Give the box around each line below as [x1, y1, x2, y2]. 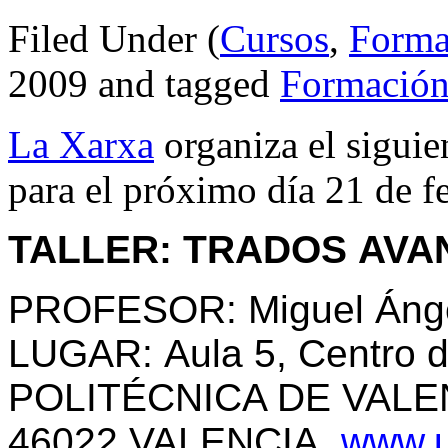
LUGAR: [8, 332, 164, 376]
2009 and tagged [8, 62, 280, 106]
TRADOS [183, 228, 358, 272]
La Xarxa [8, 123, 154, 167]
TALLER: [8, 228, 183, 272]
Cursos [220, 17, 329, 61]
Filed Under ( [8, 17, 220, 61]
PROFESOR [8, 288, 226, 332]
